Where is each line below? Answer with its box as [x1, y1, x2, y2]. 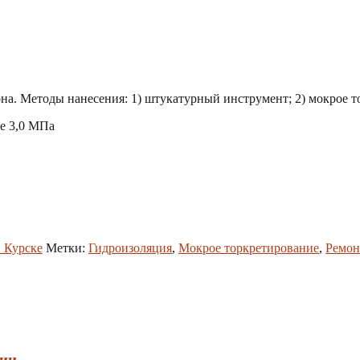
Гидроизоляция [88, 240, 172, 255]
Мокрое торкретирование [178, 240, 319, 255]
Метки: [46, 240, 88, 255]
